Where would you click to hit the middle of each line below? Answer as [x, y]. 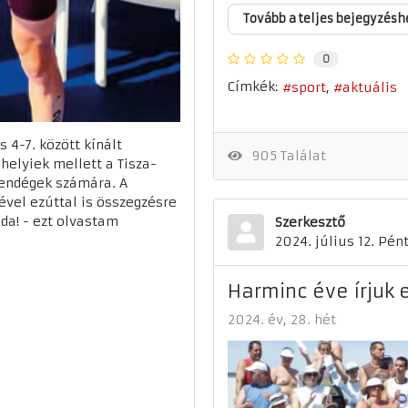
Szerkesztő [310, 223]
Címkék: [253, 87]
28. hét [313, 320]
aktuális [370, 87]
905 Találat [285, 156]
